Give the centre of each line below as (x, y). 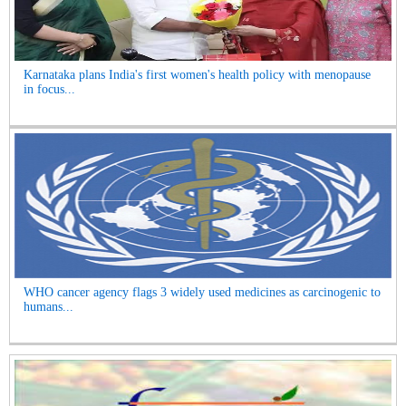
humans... (48, 307)
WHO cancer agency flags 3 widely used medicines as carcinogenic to (202, 293)
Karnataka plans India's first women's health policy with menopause (197, 75)
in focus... (49, 90)
